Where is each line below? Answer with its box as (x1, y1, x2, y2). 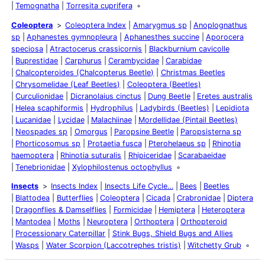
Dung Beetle (147, 91, 190, 101)
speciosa (11, 44, 44, 53)
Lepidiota (215, 103, 249, 112)
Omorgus (74, 127, 108, 136)
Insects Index (51, 182, 98, 191)
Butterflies (56, 193, 93, 203)
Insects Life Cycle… (104, 182, 173, 191)
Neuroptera (86, 217, 128, 227)
